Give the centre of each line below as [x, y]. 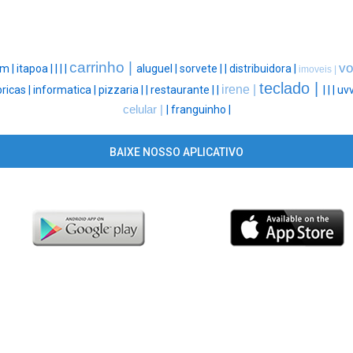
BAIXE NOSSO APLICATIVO [176, 152]
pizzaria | [122, 90]
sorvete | [202, 69]
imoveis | [318, 70]
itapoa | [35, 69]
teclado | [291, 89]
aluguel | [158, 69]
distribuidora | [264, 69]
